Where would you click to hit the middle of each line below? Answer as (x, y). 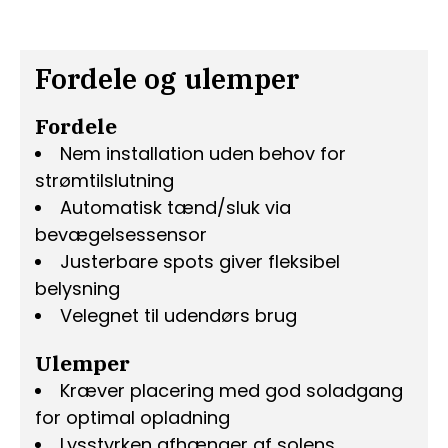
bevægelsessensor (121, 235)
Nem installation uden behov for (203, 154)
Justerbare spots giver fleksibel (200, 262)
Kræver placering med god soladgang (231, 391)
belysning (77, 289)
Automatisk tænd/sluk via (175, 208)
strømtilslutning (104, 181)
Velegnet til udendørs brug (178, 316)
